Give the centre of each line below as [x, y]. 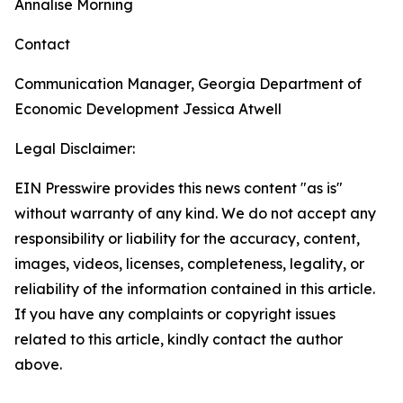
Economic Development [97, 109]
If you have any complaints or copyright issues [175, 314]
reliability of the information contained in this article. [195, 289]
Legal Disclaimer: [75, 148]
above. [38, 364]
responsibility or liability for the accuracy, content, [187, 238]
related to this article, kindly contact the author [179, 339]
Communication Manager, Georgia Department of [188, 84]
